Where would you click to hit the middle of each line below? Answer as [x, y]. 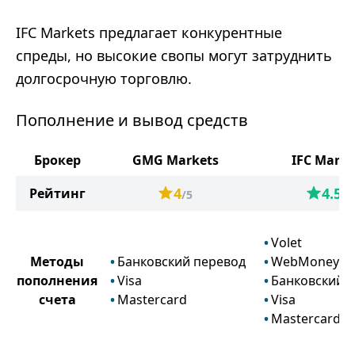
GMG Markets [175, 160]
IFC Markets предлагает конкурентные [149, 32]
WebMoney [305, 261]
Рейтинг [57, 193]
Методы [57, 261]
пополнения [57, 281]
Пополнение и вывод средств [132, 120]
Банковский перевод [181, 261]
